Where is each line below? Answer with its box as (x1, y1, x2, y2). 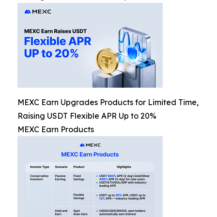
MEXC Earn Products (17, 124, 94, 135)
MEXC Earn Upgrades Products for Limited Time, (17, 97, 199, 108)
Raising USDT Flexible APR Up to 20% (17, 111, 156, 121)
